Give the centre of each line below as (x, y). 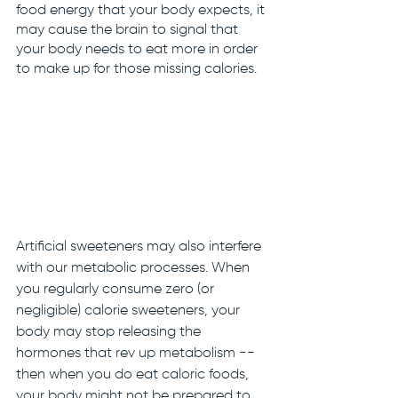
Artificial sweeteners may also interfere (140, 247)
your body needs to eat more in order (139, 49)
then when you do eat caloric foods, (134, 375)
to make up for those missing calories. (138, 69)
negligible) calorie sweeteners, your (130, 311)
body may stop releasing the (110, 333)
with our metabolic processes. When (135, 269)
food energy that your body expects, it (142, 10)
